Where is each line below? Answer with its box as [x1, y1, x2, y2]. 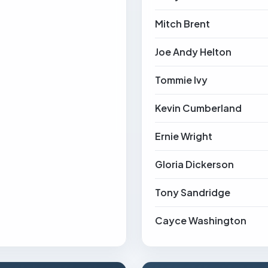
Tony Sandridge [155, 186, 230, 199]
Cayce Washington [155, 214, 246, 227]
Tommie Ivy [155, 74, 208, 86]
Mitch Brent [155, 17, 210, 30]
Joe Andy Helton [155, 45, 232, 58]
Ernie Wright [155, 130, 212, 142]
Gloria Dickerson [155, 158, 234, 170]
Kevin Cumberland [155, 102, 242, 114]
